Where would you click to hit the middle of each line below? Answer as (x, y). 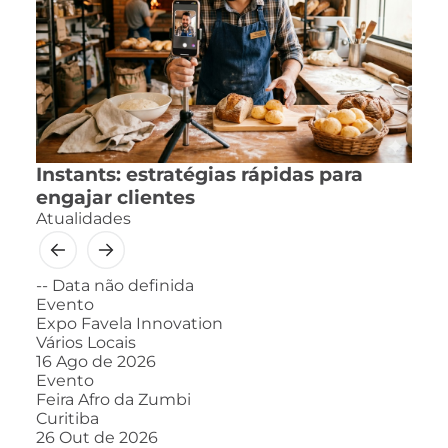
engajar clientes (115, 197)
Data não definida (123, 285)
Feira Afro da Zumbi (113, 399)
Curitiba (67, 418)
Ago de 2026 (106, 361)
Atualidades (83, 218)
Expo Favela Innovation (129, 323)
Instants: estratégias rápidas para (199, 174)
